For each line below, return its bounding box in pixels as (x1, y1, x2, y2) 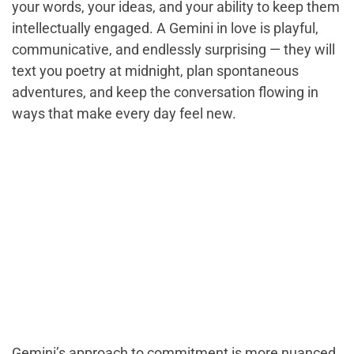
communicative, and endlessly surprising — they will (12, 41, 335, 58)
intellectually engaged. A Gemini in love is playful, (12, 20, 318, 37)
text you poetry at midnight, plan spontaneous (12, 62, 299, 80)
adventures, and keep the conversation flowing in (12, 84, 318, 101)
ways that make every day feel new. (12, 105, 236, 122)
